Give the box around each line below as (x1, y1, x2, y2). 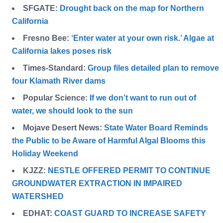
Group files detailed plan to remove (88, 64, 219, 73)
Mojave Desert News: (23, 123, 104, 132)
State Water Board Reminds (104, 123, 208, 132)
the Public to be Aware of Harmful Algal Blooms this (12, 136, 206, 145)
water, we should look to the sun (12, 107, 133, 115)
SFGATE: (23, 4, 60, 13)
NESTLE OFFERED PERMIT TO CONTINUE (48, 166, 211, 175)
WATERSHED (12, 192, 64, 201)
